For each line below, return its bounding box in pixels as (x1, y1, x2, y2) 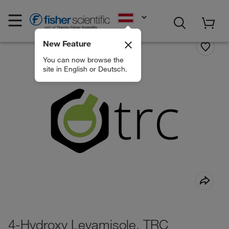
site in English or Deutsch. (42, 64, 127, 74)
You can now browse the (42, 55, 124, 64)
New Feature (42, 38, 91, 49)
